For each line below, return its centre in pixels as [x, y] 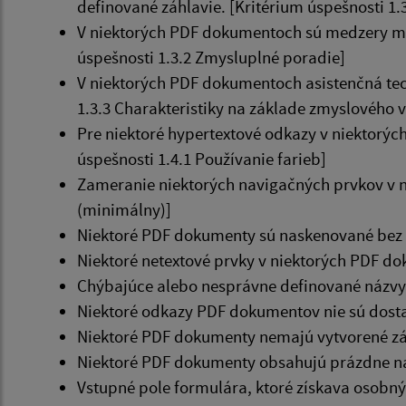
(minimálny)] [124, 209]
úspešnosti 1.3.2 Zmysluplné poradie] [211, 57]
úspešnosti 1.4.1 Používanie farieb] [202, 159]
